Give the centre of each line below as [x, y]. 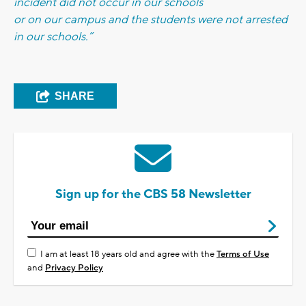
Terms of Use [243, 254]
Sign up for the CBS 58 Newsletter [153, 195]
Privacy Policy [74, 268]
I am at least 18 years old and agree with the [128, 254]
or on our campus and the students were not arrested [151, 20]
